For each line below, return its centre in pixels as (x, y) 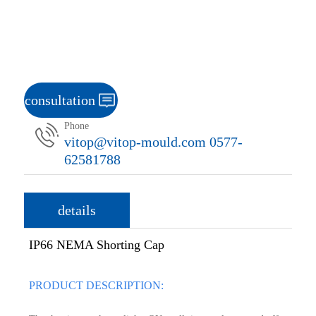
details (77, 210)
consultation (60, 100)
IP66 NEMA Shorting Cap (97, 245)
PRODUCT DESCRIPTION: (97, 286)
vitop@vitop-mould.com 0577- (154, 141)
